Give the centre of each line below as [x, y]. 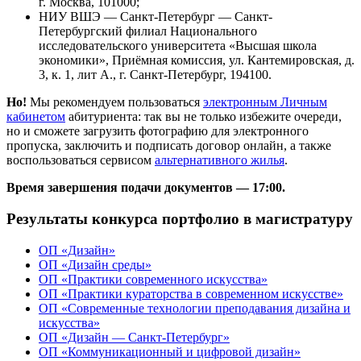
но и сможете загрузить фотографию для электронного [158, 131]
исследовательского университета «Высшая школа [178, 46]
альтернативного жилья [220, 160]
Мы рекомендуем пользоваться [115, 102]
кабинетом [36, 117]
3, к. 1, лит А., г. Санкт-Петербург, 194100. [155, 75]
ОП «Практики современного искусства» [153, 279]
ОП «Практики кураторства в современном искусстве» [191, 293]
